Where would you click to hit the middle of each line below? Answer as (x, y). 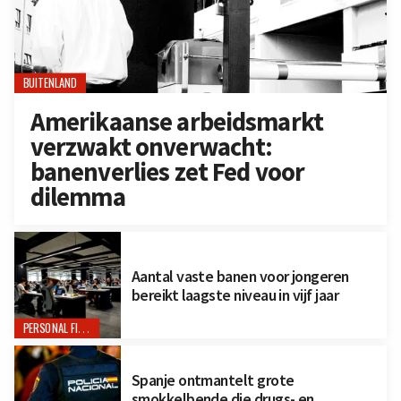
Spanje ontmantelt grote (213, 380)
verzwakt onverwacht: (151, 146)
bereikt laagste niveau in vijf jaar (235, 294)
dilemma (77, 196)
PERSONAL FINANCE (84, 329)
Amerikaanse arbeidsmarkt (177, 121)
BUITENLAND (50, 83)
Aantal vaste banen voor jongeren (240, 276)
